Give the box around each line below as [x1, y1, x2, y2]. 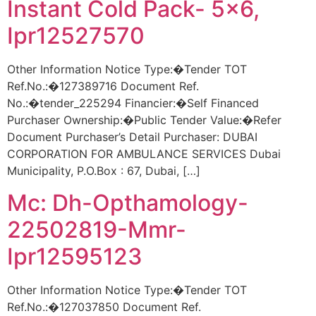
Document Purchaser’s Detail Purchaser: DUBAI [7, 130, 257, 145]
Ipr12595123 [7, 242, 142, 270]
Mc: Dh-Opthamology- [7, 188, 248, 217]
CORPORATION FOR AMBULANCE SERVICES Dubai [7, 147, 281, 162]
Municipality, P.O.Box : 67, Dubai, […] [7, 164, 200, 178]
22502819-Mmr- [7, 215, 186, 243]
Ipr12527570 [7, 22, 145, 50]
